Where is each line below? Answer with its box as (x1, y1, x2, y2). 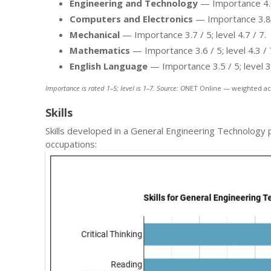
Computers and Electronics (70, 13, 193, 25)
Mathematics (70, 44, 130, 57)
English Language (70, 60, 148, 73)
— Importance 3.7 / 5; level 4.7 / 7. (120, 28, 266, 41)
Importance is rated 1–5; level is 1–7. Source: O (45, 83, 185, 93)
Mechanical (70, 28, 120, 41)
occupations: (45, 138, 97, 151)
